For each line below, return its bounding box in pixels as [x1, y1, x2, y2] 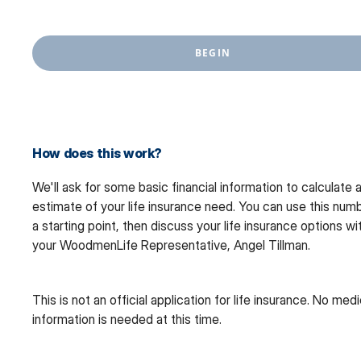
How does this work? [32, 145, 162, 162]
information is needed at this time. [32, 311, 222, 328]
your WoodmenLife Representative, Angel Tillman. [32, 237, 310, 254]
